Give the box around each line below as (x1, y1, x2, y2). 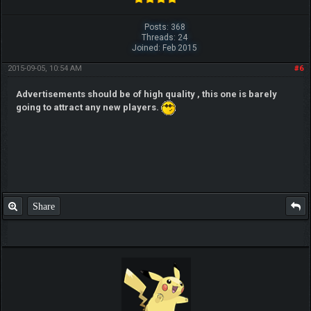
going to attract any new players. (15, 101, 161, 112)
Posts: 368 (144, 22, 185, 32)
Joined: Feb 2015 (132, 42, 198, 53)
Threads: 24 (142, 32, 188, 42)
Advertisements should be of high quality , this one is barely (15, 88, 277, 99)
